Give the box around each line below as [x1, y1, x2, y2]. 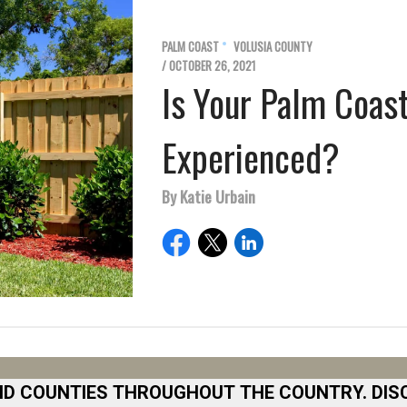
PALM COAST [162, 37, 219, 56]
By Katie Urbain [162, 184, 255, 209]
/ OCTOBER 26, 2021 [162, 56, 255, 75]
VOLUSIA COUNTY [233, 37, 313, 56]
